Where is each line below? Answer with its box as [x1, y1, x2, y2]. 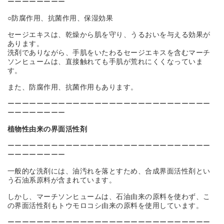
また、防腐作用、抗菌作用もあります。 [7, 83, 138, 91]
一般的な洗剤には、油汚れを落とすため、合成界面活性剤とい [7, 167, 210, 175]
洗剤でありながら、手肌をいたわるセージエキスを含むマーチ [7, 49, 210, 57]
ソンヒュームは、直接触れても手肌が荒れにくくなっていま [7, 58, 203, 66]
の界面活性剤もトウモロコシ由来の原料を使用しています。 [7, 202, 203, 210]
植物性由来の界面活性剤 [7, 125, 87, 133]
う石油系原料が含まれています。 [7, 176, 116, 184]
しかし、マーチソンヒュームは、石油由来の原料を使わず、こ [7, 193, 210, 201]
